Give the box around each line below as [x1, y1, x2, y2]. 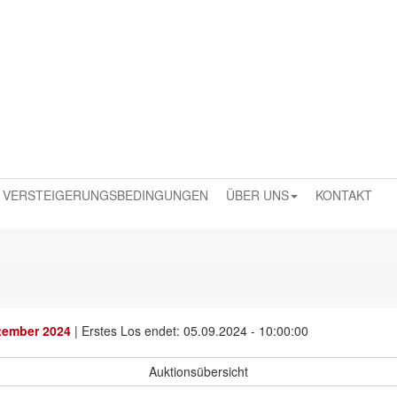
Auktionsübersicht [149, 362, 248, 380]
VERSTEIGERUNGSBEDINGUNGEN [3, 186, 208, 204]
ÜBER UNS [226, 186, 289, 204]
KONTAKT [315, 186, 372, 204]
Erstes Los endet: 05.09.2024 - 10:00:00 [82, 322, 308, 339]
